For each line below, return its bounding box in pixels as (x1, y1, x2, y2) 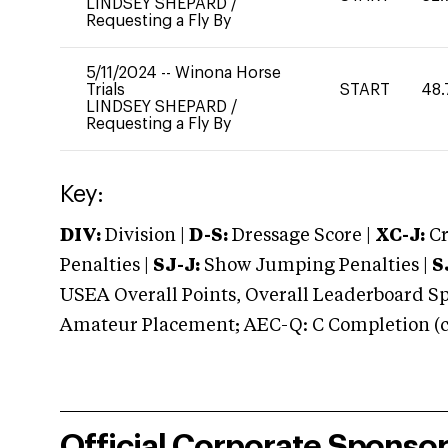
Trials (86, 82, 125, 98)
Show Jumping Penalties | (200, 257, 432, 275)
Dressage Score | (228, 227, 371, 245)
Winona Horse (175, 65, 281, 81)
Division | (101, 227, 189, 245)
